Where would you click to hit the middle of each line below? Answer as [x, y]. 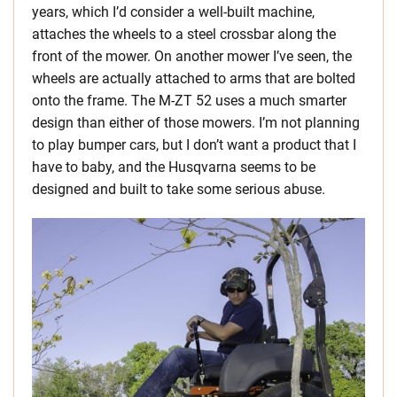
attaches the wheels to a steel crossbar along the [184, 35]
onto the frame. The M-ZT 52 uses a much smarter [189, 101]
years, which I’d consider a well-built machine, [173, 12]
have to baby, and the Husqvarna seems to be [174, 167]
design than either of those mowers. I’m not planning [196, 123]
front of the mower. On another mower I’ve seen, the [192, 57]
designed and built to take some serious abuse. [179, 190]
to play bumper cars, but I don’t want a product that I [194, 145]
